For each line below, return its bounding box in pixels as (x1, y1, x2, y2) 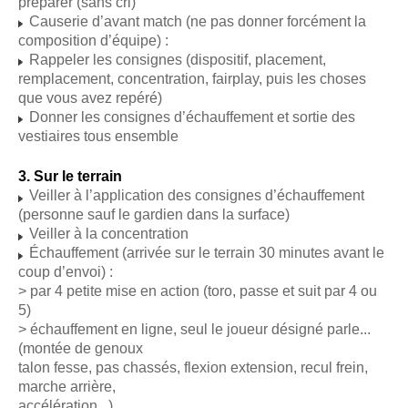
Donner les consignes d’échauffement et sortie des (25, 108, 355, 125)
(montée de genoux (18, 341, 143, 357)
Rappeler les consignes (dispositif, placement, (25, 51, 326, 67)
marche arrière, (18, 379, 116, 395)
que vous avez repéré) (18, 89, 162, 106)
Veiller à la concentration (25, 226, 189, 242)
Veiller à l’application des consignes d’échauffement (25, 188, 364, 204)
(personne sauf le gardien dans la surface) (18, 207, 290, 223)
